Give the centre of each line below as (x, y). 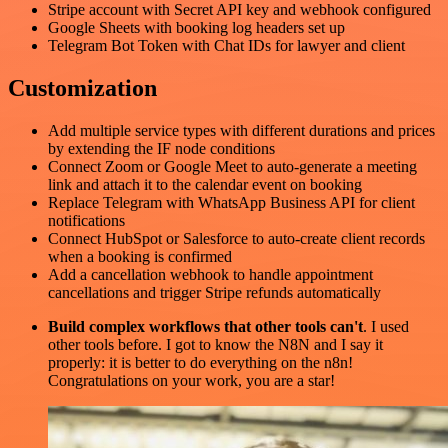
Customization (82, 87)
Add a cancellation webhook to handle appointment (210, 274)
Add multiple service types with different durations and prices (241, 130)
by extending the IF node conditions (161, 148)
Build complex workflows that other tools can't (205, 326)
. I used (386, 326)
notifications (86, 220)
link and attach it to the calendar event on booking (205, 184)
